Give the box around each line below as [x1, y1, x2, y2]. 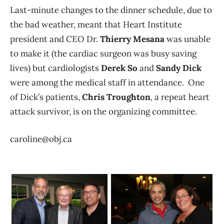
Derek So [99, 62, 137, 74]
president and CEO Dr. [10, 33, 100, 45]
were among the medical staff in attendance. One [10, 77, 204, 88]
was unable [164, 33, 210, 45]
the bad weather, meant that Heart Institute [10, 19, 182, 30]
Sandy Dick [156, 62, 201, 74]
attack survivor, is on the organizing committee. [10, 106, 197, 117]
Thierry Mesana [100, 33, 164, 45]
